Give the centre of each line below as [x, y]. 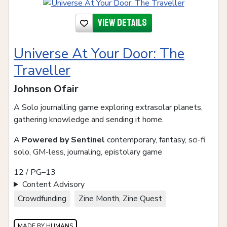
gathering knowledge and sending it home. [89, 120]
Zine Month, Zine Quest [120, 199]
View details [122, 23]
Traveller [42, 71]
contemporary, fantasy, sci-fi [155, 140]
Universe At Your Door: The [99, 54]
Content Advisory [53, 185]
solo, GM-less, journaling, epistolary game [88, 152]
